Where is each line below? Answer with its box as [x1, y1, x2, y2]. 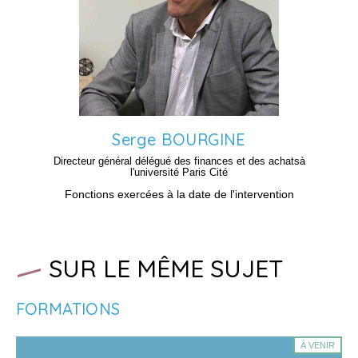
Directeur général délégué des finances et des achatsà [53, 154, 305, 167]
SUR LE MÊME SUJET [49, 253, 283, 284]
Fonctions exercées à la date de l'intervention [64, 187, 294, 201]
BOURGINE [161, 129, 246, 149]
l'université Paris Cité [130, 165, 228, 178]
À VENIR [300, 340, 335, 350]
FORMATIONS [16, 298, 120, 319]
